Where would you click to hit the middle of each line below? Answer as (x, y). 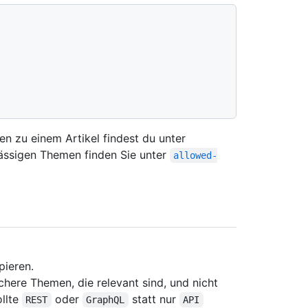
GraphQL (106, 300)
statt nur (154, 299)
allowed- (196, 155)
